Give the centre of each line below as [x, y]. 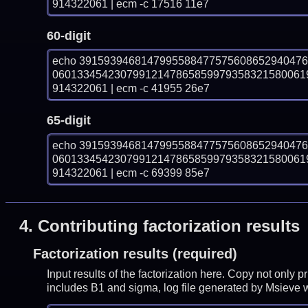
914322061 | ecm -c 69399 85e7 [131, 173]
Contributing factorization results [168, 226]
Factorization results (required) [135, 254]
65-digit [68, 120]
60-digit [68, 35]
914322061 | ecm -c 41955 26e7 [131, 88]
